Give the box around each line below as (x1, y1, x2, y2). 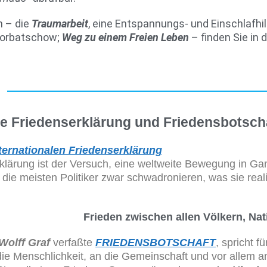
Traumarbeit (32, 17, 88, 30)
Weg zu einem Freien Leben (62, 31, 189, 44)
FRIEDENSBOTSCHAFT (95, 237, 216, 249)
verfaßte (50, 237, 95, 249)
